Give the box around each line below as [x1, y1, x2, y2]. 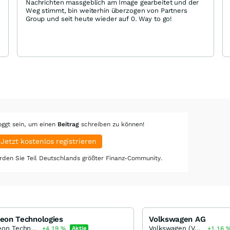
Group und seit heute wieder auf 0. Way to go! [26, 15, 172, 23]
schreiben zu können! [79, 121, 144, 128]
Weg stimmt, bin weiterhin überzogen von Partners [26, 7, 187, 14]
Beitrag [57, 121, 79, 128]
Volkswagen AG [149, 215, 206, 224]
